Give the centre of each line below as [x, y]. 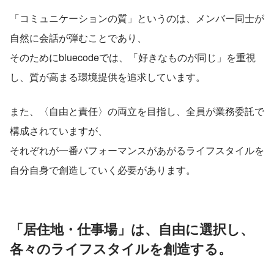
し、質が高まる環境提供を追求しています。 [108, 76]
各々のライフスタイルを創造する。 [121, 248]
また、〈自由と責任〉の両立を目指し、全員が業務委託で [137, 111]
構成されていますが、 [59, 130]
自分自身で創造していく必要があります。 [103, 169]
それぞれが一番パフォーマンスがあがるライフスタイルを [137, 150]
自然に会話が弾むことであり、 [78, 37]
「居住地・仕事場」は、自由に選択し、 [132, 228]
